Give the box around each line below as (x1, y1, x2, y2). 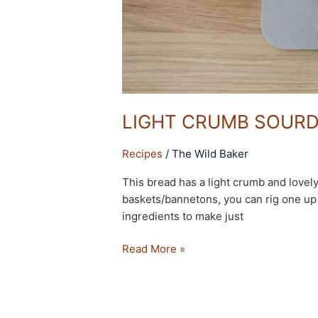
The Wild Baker (172, 146, 249, 160)
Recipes (122, 146, 163, 160)
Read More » (122, 242, 186, 256)
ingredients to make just (122, 209, 244, 223)
